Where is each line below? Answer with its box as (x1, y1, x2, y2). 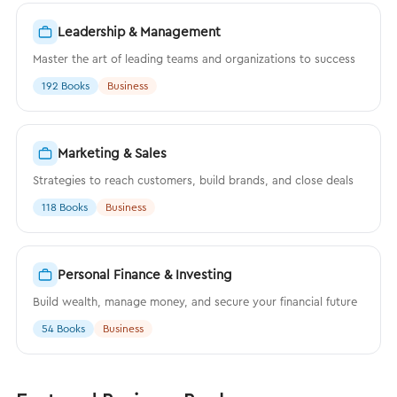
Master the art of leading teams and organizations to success (33, 51, 355, 66)
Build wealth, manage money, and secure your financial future (33, 294, 357, 308)
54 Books (42, 322, 85, 335)
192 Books (42, 79, 90, 92)
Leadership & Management (58, 23, 221, 40)
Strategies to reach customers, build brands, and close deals (33, 173, 354, 187)
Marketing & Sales (58, 144, 167, 161)
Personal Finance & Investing (58, 266, 232, 283)
